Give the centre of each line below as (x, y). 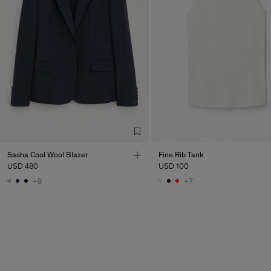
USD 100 (174, 166)
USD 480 (23, 166)
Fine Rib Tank (181, 154)
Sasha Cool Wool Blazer (47, 154)
